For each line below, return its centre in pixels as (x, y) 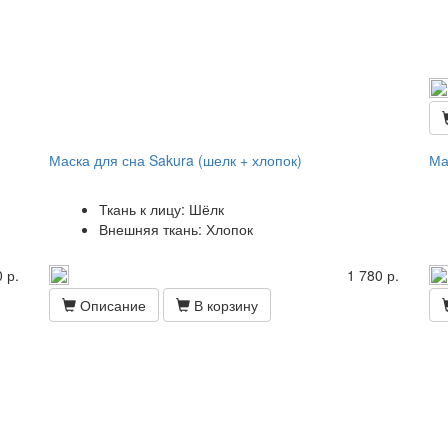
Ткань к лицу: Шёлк (161, 209)
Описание (111, 305)
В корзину (224, 305)
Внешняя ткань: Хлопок (176, 229)
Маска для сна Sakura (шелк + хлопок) (175, 160)
